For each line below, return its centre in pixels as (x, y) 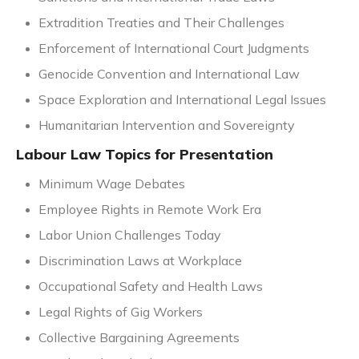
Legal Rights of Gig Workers (121, 312)
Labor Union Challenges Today (130, 235)
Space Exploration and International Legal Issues (182, 100)
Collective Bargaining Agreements (139, 338)
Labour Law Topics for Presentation (145, 155)
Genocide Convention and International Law (169, 74)
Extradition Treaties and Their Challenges (161, 23)
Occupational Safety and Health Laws (151, 286)
